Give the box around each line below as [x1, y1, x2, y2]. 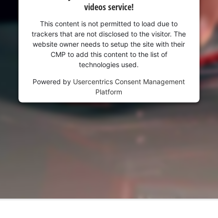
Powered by [33, 77, 73, 86]
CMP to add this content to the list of [50, 50, 167, 58]
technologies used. [79, 60, 139, 69]
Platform [95, 87, 123, 96]
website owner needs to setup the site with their [33, 39, 185, 48]
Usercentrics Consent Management [73, 77, 185, 86]
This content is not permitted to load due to [40, 19, 178, 28]
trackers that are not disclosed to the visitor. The [32, 29, 186, 38]
